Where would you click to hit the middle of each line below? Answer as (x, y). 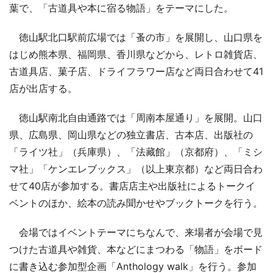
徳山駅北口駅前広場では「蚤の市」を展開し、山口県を (136, 37)
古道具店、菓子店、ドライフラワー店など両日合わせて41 (136, 72)
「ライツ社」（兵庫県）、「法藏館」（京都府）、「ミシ (136, 152)
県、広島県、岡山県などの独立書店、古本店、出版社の (131, 135)
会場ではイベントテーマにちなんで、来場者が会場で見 (136, 232)
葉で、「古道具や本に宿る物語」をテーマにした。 (121, 8)
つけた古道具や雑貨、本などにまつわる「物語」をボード (136, 250)
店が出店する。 (43, 89)
